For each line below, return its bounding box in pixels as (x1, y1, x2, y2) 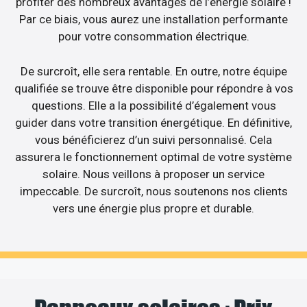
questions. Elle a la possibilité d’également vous (31, 98, 276, 112)
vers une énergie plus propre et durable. (53, 201, 254, 215)
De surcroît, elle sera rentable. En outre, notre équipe (20, 64, 287, 78)
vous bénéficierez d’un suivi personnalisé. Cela (35, 132, 272, 147)
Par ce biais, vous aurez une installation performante (19, 12, 288, 27)
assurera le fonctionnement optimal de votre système (15, 149, 292, 164)
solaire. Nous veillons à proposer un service (42, 167, 265, 181)
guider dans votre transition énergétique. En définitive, (15, 115, 292, 130)
